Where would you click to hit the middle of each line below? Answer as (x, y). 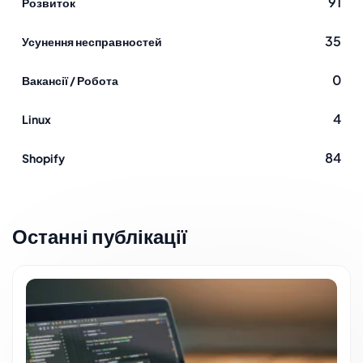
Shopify (43, 158)
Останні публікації (100, 236)
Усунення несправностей (92, 42)
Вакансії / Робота (70, 81)
